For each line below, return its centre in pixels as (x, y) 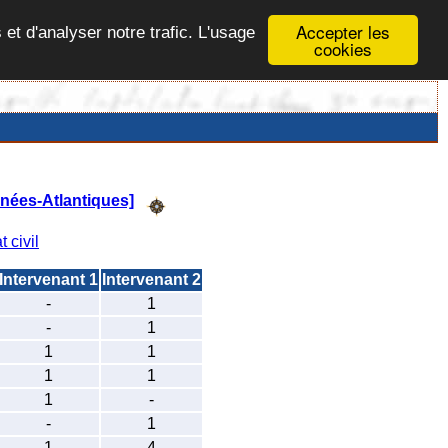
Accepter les (343, 31)
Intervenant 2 (151, 279)
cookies (343, 48)
